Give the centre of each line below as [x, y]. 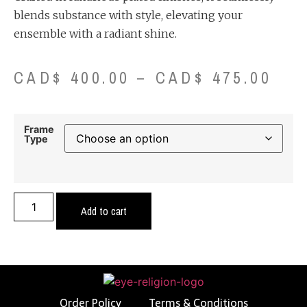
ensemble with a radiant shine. [95, 34]
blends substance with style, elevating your [128, 15]
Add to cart [104, 211]
